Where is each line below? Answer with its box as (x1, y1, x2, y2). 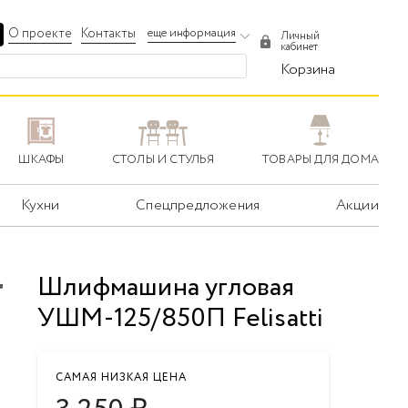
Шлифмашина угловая (37, 269, 295, 308)
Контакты (81, 24, 137, 43)
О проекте (8, 24, 73, 43)
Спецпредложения (136, 195, 260, 217)
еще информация (148, 24, 237, 42)
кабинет (280, 39, 319, 55)
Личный (280, 28, 321, 44)
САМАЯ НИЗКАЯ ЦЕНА (56, 370, 187, 386)
